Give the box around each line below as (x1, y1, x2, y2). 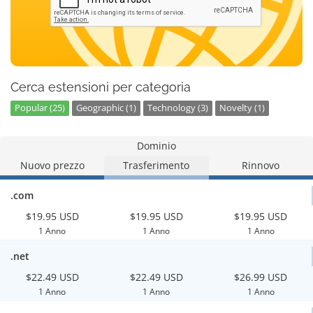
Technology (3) (147, 102, 208, 114)
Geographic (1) (76, 102, 136, 114)
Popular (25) (15, 102, 65, 114)
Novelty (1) (219, 102, 265, 114)
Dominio (137, 139, 176, 152)
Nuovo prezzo (20, 159, 85, 172)
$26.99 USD (234, 270, 288, 284)
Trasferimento (123, 159, 190, 172)
